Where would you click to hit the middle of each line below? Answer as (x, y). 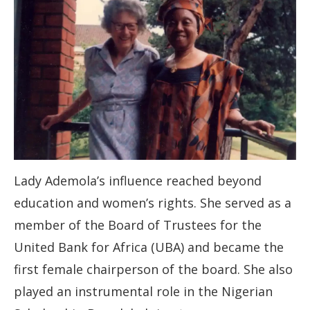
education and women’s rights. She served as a (153, 203)
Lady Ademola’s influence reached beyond (138, 181)
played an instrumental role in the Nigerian (143, 292)
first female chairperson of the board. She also (153, 270)
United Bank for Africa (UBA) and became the (149, 247)
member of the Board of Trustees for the (138, 225)
